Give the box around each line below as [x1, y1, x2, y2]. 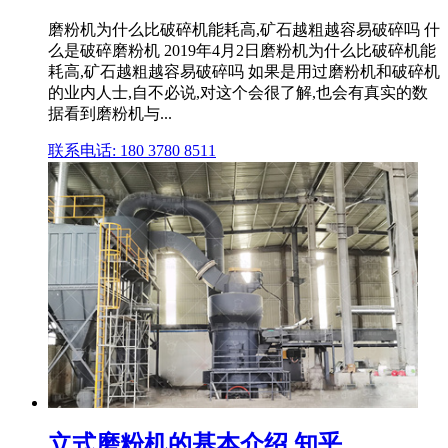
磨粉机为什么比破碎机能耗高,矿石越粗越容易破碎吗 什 [48, 21, 440, 39]
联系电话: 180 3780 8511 [48, 142, 216, 160]
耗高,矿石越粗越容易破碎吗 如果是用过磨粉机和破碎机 [48, 63, 440, 81]
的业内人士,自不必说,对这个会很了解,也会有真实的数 [48, 84, 428, 102]
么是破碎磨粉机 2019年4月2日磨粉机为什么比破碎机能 [48, 42, 436, 60]
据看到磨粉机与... [48, 105, 172, 123]
